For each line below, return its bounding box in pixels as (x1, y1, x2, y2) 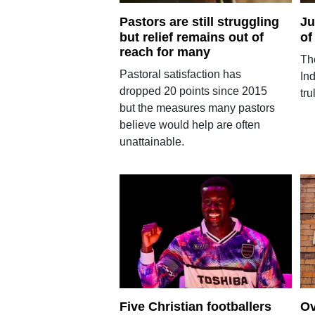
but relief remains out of (119, 30, 264, 44)
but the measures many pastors (119, 102, 275, 115)
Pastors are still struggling (119, 14, 279, 29)
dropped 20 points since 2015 (119, 85, 267, 98)
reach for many (119, 45, 210, 60)
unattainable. (119, 136, 184, 148)
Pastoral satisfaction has (119, 68, 241, 81)
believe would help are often (119, 119, 260, 131)
